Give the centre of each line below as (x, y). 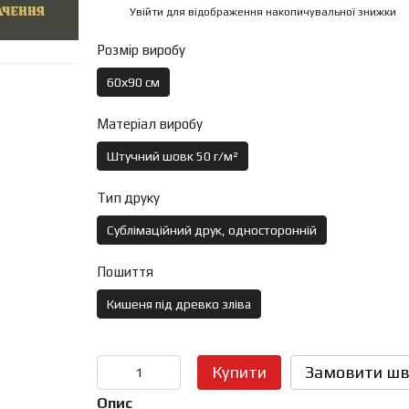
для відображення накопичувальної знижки (279, 11)
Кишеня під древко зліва (178, 304)
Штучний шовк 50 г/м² (172, 156)
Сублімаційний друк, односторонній (211, 230)
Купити (239, 372)
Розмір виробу (141, 50)
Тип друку (128, 198)
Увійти (146, 11)
